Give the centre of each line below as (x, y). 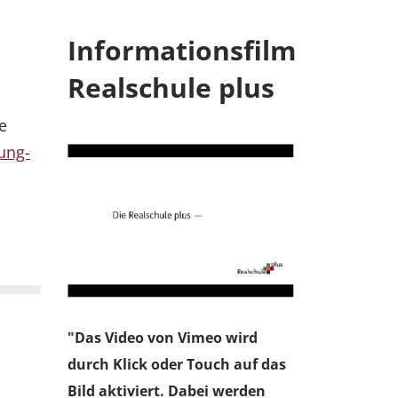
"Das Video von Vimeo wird (163, 337)
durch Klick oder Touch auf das (177, 364)
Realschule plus (171, 88)
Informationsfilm (182, 51)
